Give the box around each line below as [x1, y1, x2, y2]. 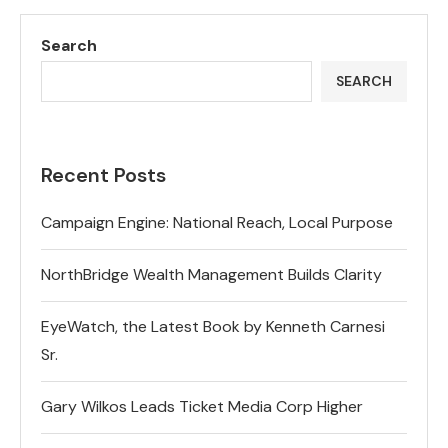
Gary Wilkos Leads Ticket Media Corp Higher [41, 395, 363, 417]
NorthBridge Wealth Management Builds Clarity [41, 263, 382, 285]
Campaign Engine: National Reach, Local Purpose [41, 211, 393, 233]
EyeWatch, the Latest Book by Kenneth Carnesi [41, 315, 385, 337]
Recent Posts [41, 161, 166, 188]
